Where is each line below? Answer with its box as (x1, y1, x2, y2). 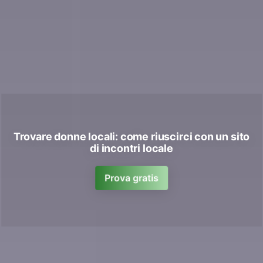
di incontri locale (90, 141, 173, 154)
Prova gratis (104, 172, 159, 184)
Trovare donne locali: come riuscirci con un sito (13, 130, 250, 143)
